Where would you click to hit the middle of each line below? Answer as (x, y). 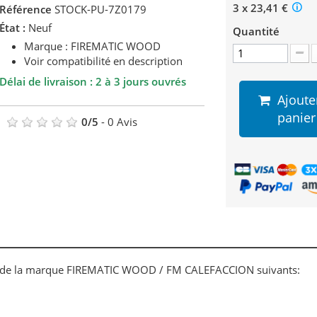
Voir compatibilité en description (103, 61)
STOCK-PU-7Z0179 (100, 10)
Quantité (256, 31)
